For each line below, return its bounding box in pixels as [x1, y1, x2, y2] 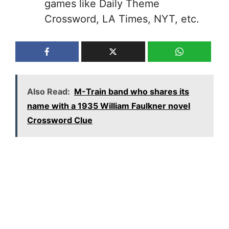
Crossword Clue [27, 114, 93, 125]
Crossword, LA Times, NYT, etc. [44, 13, 199, 26]
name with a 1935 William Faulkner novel [27, 100, 190, 111]
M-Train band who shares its [74, 86, 189, 97]
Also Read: [27, 86, 70, 97]
